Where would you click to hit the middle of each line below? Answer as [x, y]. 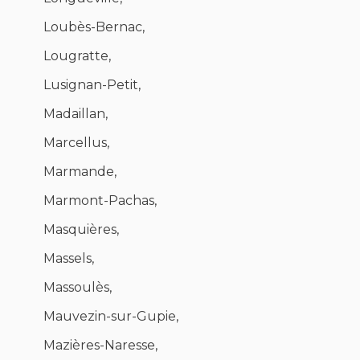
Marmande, [80, 172]
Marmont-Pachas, [100, 201]
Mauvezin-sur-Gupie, [111, 317]
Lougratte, [77, 56]
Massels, [69, 259]
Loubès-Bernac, [94, 27]
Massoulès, [78, 288]
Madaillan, [76, 114]
